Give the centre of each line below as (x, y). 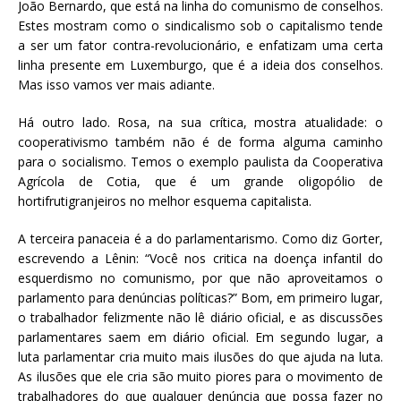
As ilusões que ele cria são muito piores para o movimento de (200, 376)
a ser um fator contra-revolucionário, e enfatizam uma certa (200, 45)
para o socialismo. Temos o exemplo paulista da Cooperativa (200, 161)
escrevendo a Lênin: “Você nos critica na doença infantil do (200, 258)
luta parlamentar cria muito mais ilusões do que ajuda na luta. (200, 356)
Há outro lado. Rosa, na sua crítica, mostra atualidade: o (200, 122)
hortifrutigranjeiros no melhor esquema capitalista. (165, 200)
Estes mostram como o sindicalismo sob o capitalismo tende (200, 25)
